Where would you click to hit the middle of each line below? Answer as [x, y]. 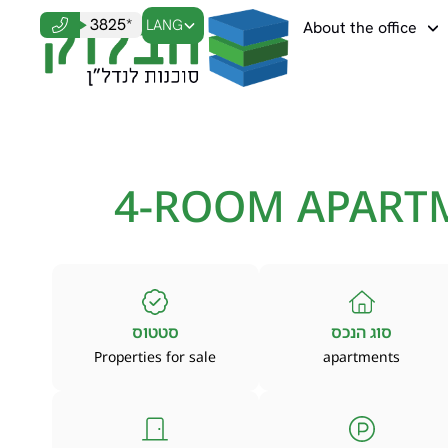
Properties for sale [155, 356]
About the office [359, 27]
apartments [362, 356]
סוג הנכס [362, 331]
